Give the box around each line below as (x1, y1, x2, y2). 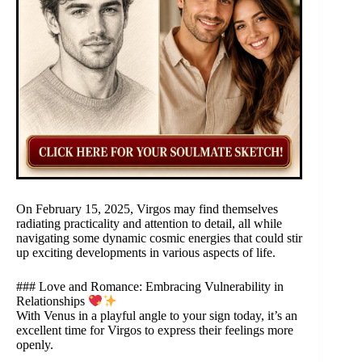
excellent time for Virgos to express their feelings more (16, 323, 293, 338)
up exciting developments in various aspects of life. (16, 245, 276, 259)
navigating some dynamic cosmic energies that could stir (16, 230, 302, 245)
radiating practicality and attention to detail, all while (16, 216, 282, 230)
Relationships (16, 294, 88, 309)
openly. (16, 338, 53, 352)
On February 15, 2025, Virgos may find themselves (16, 201, 278, 216)
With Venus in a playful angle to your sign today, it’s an (16, 309, 297, 323)
